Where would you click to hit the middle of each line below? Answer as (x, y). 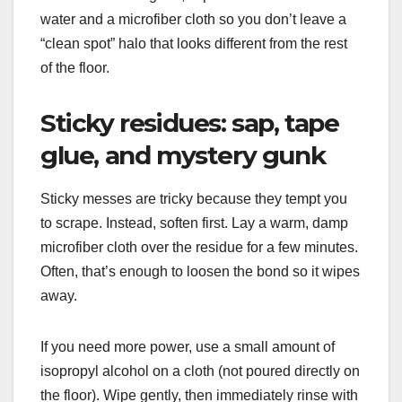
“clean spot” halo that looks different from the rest (194, 43)
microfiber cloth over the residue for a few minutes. (199, 248)
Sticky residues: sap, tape (190, 122)
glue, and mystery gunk (183, 155)
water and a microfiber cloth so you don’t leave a (193, 19)
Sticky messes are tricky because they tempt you (194, 199)
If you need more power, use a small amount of (188, 347)
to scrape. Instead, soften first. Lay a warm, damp (194, 223)
